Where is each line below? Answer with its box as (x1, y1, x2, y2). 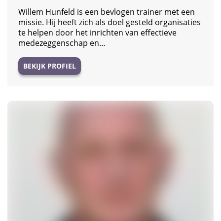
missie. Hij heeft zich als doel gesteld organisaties (18, 16, 201, 28)
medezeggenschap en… (18, 37, 106, 48)
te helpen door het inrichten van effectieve (18, 27, 177, 38)
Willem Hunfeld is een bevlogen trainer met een (18, 6, 195, 17)
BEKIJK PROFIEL (23, 61, 76, 71)
